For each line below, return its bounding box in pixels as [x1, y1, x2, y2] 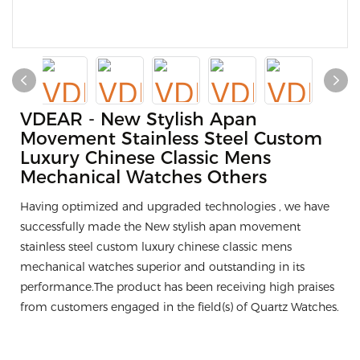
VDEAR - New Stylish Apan [20, 108, 257, 130]
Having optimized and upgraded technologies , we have [20, 199, 329, 214]
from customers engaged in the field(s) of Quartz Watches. [20, 300, 339, 314]
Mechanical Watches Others [20, 166, 267, 188]
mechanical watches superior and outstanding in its [20, 260, 305, 274]
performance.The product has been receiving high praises [20, 280, 334, 294]
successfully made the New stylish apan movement [20, 219, 301, 234]
